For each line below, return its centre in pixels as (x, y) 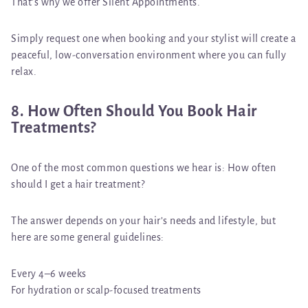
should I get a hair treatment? (78, 184)
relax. (24, 71)
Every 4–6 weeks (49, 273)
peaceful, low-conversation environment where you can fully (148, 55)
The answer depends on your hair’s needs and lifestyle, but (143, 220)
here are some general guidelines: (88, 237)
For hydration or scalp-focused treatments (106, 290)
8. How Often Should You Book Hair (134, 111)
